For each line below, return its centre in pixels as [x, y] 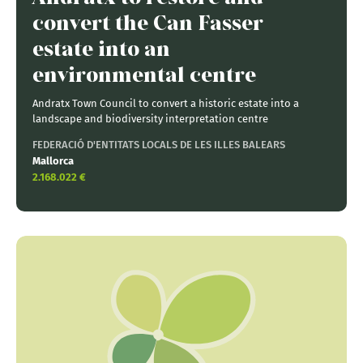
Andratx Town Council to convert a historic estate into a [166, 104]
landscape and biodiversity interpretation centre [150, 119]
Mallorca [53, 161]
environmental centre [144, 75]
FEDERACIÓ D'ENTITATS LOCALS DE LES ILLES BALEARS [159, 145]
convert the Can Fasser [148, 23]
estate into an [101, 49]
